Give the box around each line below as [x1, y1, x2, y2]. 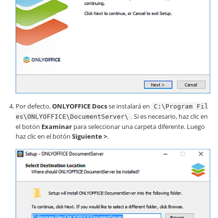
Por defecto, [16, 101, 52, 110]
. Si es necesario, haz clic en [131, 111, 208, 121]
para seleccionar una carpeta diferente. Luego [72, 122, 205, 131]
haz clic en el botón [16, 131, 72, 141]
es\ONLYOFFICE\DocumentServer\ [16, 112, 128, 120]
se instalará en [107, 101, 151, 110]
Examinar [41, 122, 72, 131]
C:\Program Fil [154, 102, 208, 110]
